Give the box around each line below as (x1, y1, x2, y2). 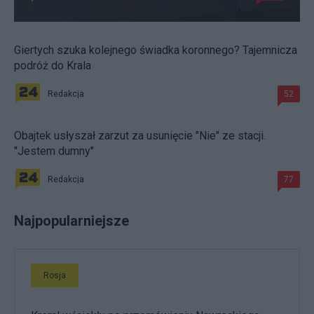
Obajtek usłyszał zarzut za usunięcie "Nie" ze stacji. (14, 128, 266, 142)
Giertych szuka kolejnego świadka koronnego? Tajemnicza (14, 43, 297, 57)
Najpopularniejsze (14, 212, 129, 229)
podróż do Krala (14, 58, 91, 72)
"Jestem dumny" (14, 144, 94, 158)
